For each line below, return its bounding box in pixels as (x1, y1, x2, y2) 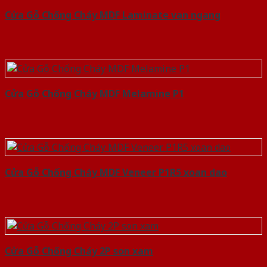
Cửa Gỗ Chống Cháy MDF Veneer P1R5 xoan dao (5, 166, 227, 179)
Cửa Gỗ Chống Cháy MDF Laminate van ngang (5, 8, 221, 22)
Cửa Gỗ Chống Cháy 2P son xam (5, 244, 153, 258)
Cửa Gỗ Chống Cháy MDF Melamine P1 (5, 87, 184, 101)
